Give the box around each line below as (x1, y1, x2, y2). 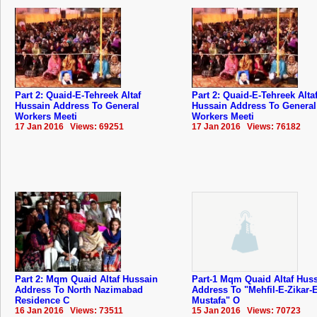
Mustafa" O (192, 294, 240, 306)
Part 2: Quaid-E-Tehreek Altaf (15, 89, 141, 100)
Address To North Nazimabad (15, 284, 143, 295)
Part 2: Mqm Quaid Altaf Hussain (15, 273, 158, 284)
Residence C (15, 294, 69, 306)
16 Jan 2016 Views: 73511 (15, 305, 123, 316)
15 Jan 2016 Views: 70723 (192, 305, 301, 316)
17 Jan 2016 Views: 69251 (15, 121, 124, 132)
